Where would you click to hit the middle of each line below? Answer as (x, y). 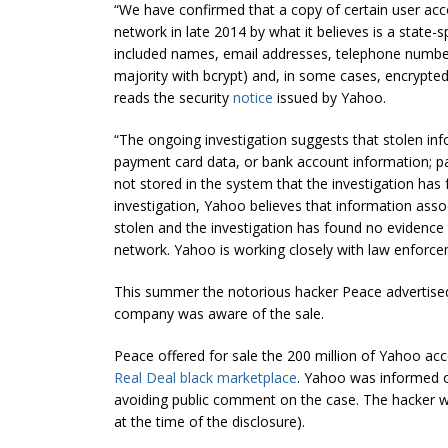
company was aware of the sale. (219, 314)
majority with (158, 76)
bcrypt (223, 76)
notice (253, 98)
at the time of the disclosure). (209, 422)
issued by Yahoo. (329, 98)
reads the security (173, 98)
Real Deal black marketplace (205, 378)
